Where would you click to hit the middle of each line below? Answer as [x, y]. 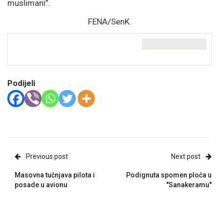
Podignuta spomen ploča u [169, 175]
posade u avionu [41, 185]
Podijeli [21, 83]
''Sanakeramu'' [189, 185]
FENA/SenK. [109, 22]
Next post [186, 156]
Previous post [47, 156]
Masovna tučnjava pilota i [55, 175]
